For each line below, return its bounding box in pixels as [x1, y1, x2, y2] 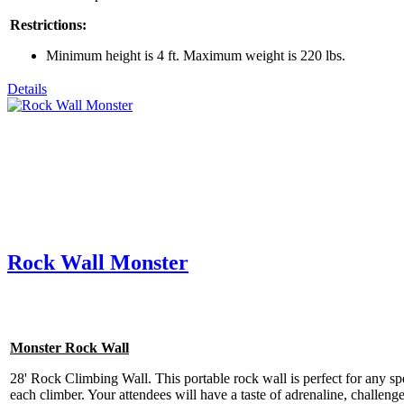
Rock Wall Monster [7, 250, 188, 274]
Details [7, 80, 47, 96]
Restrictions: [10, 16, 87, 32]
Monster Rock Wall [10, 340, 129, 356]
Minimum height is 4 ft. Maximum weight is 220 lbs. [46, 47, 345, 63]
